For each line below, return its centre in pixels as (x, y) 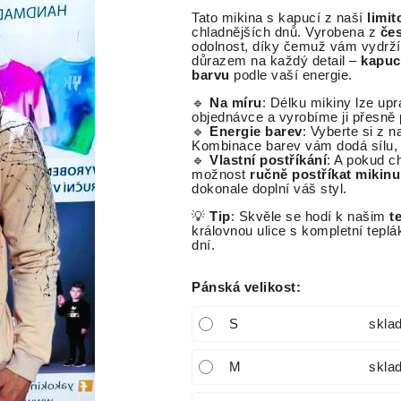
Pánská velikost (244, 287)
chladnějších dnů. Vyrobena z (286, 33)
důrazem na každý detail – (276, 61)
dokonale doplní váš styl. (269, 189)
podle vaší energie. (291, 76)
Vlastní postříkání (268, 161)
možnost (221, 175)
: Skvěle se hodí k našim (310, 217)
